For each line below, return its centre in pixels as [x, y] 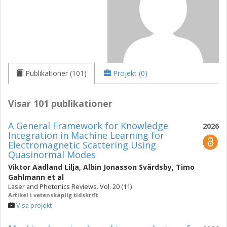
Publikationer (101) [56, 73]
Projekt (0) [130, 73]
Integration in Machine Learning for [86, 135]
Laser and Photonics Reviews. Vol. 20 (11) [70, 187]
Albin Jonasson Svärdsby [127, 167]
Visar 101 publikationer [60, 103]
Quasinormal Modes [52, 155]
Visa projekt [34, 205]
